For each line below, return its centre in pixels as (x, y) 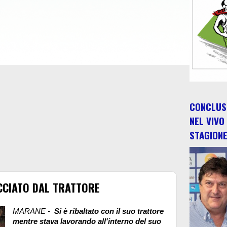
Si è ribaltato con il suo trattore (109, 211)
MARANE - (33, 211)
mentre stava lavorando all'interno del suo (87, 221)
